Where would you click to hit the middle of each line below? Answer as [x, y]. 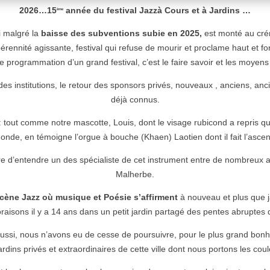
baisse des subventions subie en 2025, [121, 33]
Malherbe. [135, 174]
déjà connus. [135, 99]
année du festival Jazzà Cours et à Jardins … [157, 10]
